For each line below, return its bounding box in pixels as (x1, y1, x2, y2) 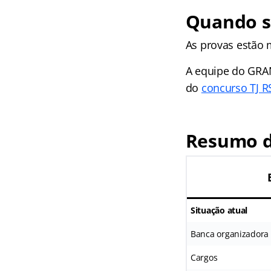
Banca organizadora (190, 227, 269, 240)
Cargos (190, 251, 218, 263)
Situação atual (190, 204, 248, 216)
